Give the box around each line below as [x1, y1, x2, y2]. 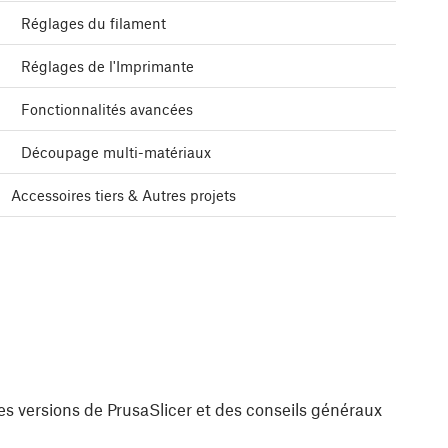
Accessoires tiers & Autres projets [11, 186, 236, 205]
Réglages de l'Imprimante [21, 57, 194, 76]
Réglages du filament [21, 14, 166, 33]
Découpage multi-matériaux [21, 143, 211, 162]
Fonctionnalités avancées [21, 100, 193, 119]
